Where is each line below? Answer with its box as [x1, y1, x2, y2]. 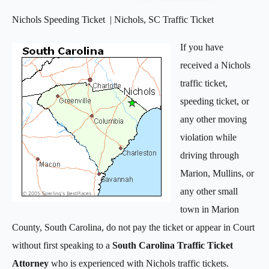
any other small [180, 186, 238, 196]
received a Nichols [180, 59, 250, 70]
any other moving [180, 113, 247, 124]
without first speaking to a [12, 240, 112, 250]
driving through [180, 150, 239, 160]
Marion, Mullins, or [180, 168, 254, 178]
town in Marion [180, 204, 239, 214]
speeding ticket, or [180, 95, 249, 106]
